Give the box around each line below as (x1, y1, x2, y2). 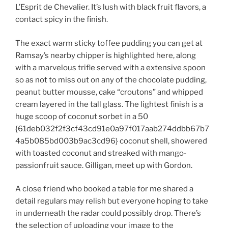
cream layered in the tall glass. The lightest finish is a (15, 99, 203, 109)
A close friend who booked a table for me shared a (15, 184, 193, 193)
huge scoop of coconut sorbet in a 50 (15, 111, 148, 121)
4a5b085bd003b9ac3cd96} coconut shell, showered (15, 136, 207, 146)
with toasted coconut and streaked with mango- (15, 148, 187, 158)
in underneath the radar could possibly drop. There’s (15, 209, 201, 218)
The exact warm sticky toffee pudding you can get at (15, 38, 203, 48)
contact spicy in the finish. (15, 15, 108, 24)
